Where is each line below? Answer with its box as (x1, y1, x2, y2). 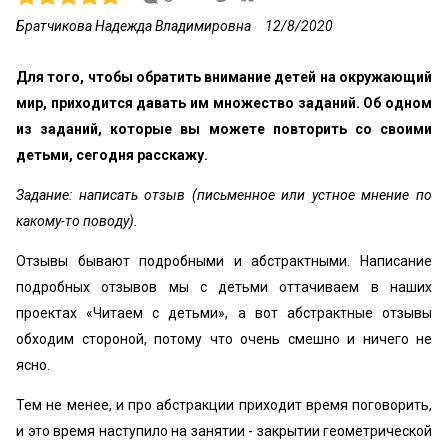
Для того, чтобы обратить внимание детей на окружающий (16, 69, 432, 85)
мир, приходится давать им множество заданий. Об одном (16, 95, 432, 111)
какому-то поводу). (16, 213, 138, 229)
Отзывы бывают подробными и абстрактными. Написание (16, 253, 432, 269)
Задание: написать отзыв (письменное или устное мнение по (16, 187, 432, 203)
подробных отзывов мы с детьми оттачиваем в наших (16, 279, 432, 295)
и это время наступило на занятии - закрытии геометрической (16, 423, 432, 439)
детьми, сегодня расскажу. (16, 147, 208, 163)
